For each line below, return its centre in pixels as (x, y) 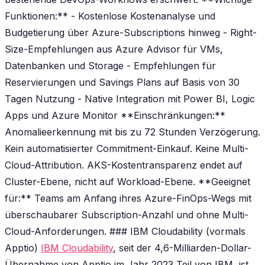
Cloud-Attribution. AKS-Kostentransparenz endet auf (124, 165)
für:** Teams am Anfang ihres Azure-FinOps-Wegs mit (128, 198)
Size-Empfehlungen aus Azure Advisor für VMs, (114, 49)
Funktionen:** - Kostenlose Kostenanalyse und (110, 16)
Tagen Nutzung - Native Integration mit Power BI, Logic (130, 98)
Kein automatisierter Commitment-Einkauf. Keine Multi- (127, 148)
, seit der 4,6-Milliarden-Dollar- (182, 248)
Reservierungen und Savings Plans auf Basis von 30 (122, 82)
